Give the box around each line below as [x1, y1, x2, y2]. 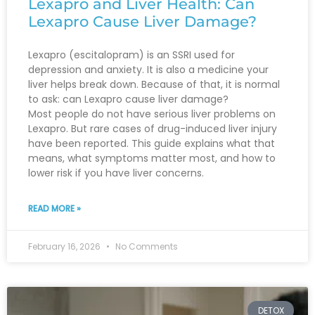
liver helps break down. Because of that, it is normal [28, 77, 280, 92]
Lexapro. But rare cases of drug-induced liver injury [28, 122, 277, 136]
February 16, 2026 [28, 240, 103, 253]
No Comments [113, 240, 178, 253]
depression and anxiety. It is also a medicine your [28, 63, 269, 77]
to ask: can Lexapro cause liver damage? [28, 92, 229, 107]
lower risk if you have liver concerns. [28, 166, 204, 181]
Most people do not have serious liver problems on [28, 107, 276, 122]
